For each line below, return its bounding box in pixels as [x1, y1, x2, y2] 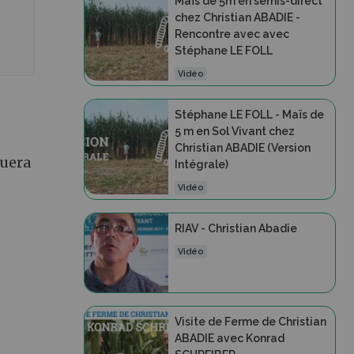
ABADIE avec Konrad [174, 331, 284, 345]
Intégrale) [174, 157, 228, 171]
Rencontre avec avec [174, 27, 289, 40]
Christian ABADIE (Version [174, 141, 311, 154]
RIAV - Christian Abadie [174, 221, 297, 235]
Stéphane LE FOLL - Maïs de [174, 107, 324, 121]
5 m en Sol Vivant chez [174, 124, 295, 137]
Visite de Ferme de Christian [174, 314, 326, 328]
